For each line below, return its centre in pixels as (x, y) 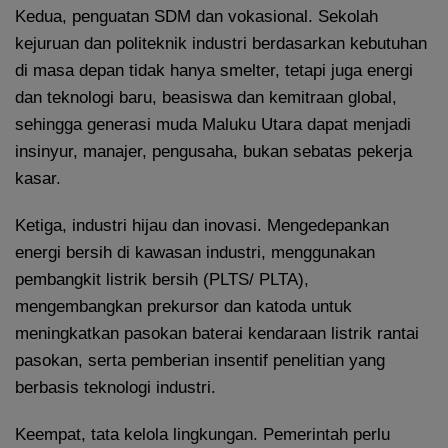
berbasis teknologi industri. (115, 387)
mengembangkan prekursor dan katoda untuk (183, 306)
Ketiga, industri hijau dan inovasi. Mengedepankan (202, 225)
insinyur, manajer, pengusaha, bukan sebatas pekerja (213, 151)
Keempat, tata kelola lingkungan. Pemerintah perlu (202, 434)
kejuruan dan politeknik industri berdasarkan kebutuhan (221, 43)
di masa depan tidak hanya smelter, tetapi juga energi (214, 70)
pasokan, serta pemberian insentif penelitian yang (200, 360)
